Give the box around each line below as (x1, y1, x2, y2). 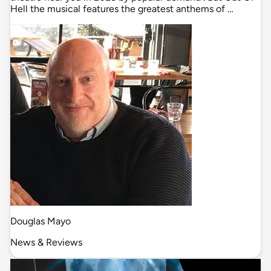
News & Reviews (10, 237, 82, 249)
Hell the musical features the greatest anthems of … (10, 3, 233, 15)
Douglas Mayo (10, 215, 71, 227)
